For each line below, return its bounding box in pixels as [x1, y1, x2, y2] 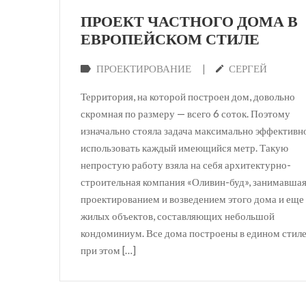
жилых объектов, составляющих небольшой [81, 209, 275, 222]
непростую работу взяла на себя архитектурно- [81, 158, 291, 171]
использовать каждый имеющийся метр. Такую [81, 141, 288, 154]
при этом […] [81, 243, 136, 256]
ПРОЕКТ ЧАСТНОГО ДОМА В [81, 12, 298, 32]
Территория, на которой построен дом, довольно [81, 89, 295, 102]
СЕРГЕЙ [229, 62, 267, 76]
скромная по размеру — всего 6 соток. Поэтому [81, 107, 290, 120]
